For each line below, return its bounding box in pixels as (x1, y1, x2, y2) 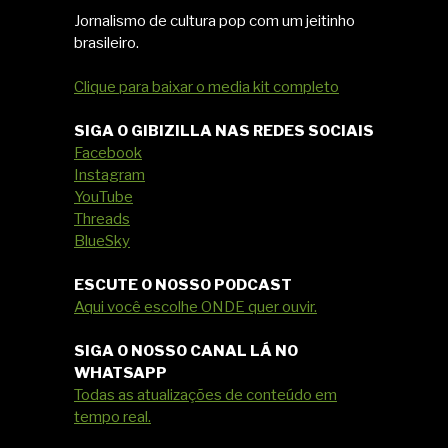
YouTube (74, 188, 133, 206)
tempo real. (74, 408, 151, 426)
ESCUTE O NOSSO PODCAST (74, 276, 292, 294)
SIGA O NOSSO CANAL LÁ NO (74, 342, 298, 360)
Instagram (74, 166, 145, 184)
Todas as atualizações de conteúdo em (74, 386, 337, 404)
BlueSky (74, 232, 130, 250)
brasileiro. (74, 34, 139, 52)
